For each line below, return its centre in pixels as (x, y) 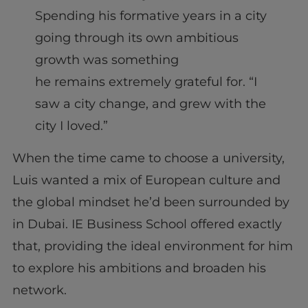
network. (43, 290)
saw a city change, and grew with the (150, 104)
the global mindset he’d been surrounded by (151, 202)
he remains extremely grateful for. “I (146, 82)
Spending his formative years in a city (151, 16)
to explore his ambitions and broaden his (139, 268)
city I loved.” (73, 126)
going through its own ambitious (136, 38)
